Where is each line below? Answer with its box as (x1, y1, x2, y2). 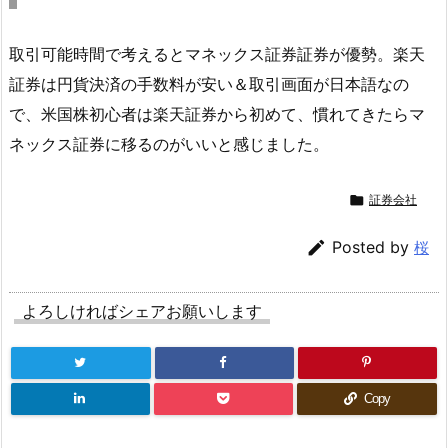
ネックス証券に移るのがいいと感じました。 (9, 134, 329, 155)
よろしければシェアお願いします (22, 300, 262, 321)
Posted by (332, 236, 414, 257)
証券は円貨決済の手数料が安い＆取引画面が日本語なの (9, 74, 409, 95)
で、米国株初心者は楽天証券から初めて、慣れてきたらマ (9, 104, 425, 125)
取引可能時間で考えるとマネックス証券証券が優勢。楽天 (9, 44, 425, 65)
